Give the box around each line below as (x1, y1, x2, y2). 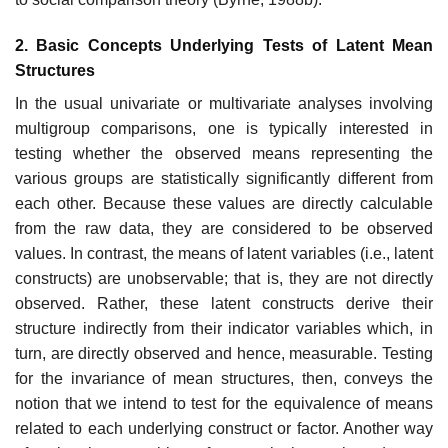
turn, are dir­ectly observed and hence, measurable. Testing (15, 345, 433, 363)
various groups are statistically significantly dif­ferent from (15, 170, 433, 188)
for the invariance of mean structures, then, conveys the (15, 370, 433, 388)
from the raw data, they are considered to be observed (15, 220, 433, 238)
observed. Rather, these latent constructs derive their (15, 295, 433, 313)
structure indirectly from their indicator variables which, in (15, 320, 433, 338)
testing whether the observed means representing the (15, 145, 433, 163)
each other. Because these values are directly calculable (15, 195, 433, 213)
